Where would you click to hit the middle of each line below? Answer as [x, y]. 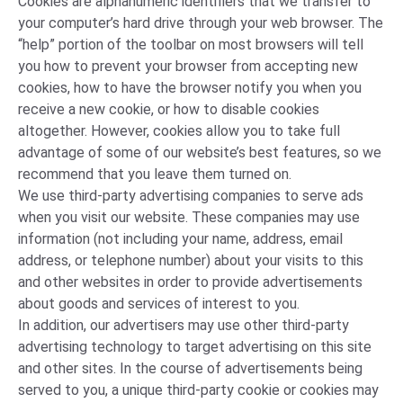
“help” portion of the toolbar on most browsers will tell [191, 45]
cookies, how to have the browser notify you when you [190, 88]
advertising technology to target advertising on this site [195, 347]
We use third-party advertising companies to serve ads [191, 196]
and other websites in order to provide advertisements [190, 282]
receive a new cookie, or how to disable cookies [169, 109]
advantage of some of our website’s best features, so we [200, 152]
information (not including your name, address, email [180, 239]
